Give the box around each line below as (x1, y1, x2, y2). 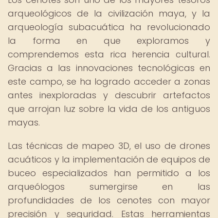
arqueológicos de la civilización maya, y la (8, 7, 210, 19)
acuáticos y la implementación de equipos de (8, 153, 210, 165)
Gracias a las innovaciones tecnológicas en (8, 62, 210, 74)
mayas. (8, 116, 40, 128)
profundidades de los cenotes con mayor (8, 194, 210, 206)
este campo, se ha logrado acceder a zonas (8, 75, 210, 88)
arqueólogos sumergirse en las (8, 181, 210, 193)
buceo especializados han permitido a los (8, 167, 210, 179)
